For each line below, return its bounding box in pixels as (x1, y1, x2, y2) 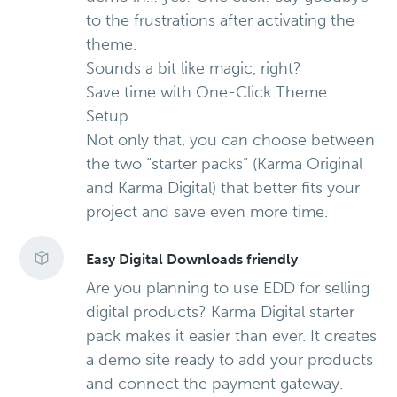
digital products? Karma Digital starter (86, 302, 355, 323)
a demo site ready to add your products (86, 350, 374, 370)
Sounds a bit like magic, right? (86, 58, 302, 79)
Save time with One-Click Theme (86, 82, 328, 103)
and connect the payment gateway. (86, 374, 344, 394)
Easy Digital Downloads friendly (86, 251, 299, 269)
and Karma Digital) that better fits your (86, 178, 361, 198)
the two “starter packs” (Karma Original (86, 154, 363, 175)
